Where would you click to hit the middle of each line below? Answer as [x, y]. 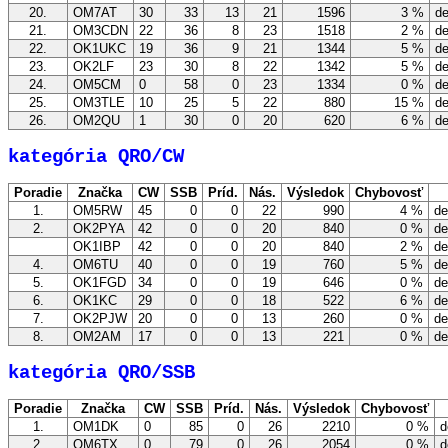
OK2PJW [100, 319]
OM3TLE [99, 103]
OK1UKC [99, 49]
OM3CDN [100, 31]
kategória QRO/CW [96, 156]
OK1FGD [99, 283]
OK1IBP [97, 247]
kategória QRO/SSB [101, 372]
